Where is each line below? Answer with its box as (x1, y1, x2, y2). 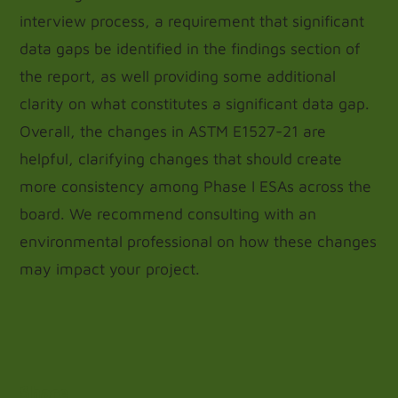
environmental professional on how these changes (20, 232, 378, 251)
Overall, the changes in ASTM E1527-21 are (20, 122, 327, 140)
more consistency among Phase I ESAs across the (20, 177, 372, 195)
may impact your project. (20, 259, 201, 278)
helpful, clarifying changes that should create (20, 149, 343, 168)
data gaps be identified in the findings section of (20, 39, 362, 58)
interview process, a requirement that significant (20, 12, 365, 30)
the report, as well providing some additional (20, 67, 337, 85)
